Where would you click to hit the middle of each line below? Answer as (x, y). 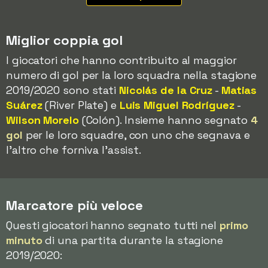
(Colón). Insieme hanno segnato (165, 120)
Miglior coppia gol (65, 40)
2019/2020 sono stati (63, 90)
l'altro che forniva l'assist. (74, 150)
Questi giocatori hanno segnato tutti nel (113, 225)
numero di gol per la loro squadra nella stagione (132, 75)
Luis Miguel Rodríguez (177, 105)
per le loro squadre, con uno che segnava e (136, 135)
